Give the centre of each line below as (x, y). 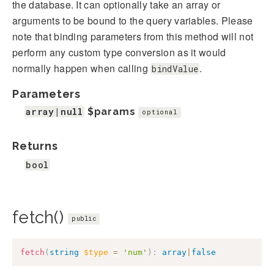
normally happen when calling (82, 68)
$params (111, 111)
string (64, 252)
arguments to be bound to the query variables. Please (133, 20)
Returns (35, 146)
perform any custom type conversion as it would (119, 52)
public (84, 219)
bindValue (175, 68)
